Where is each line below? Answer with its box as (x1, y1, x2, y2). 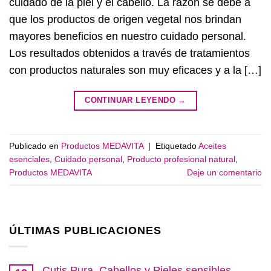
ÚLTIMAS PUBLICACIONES (9, 224, 162, 237)
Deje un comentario (187, 168, 262, 178)
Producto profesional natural (127, 154, 235, 165)
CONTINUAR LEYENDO (85, 95, 178, 105)
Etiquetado (155, 141, 198, 151)
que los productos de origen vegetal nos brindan (9, 13, 241, 25)
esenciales (9, 154, 50, 165)
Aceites (198, 141, 226, 151)
